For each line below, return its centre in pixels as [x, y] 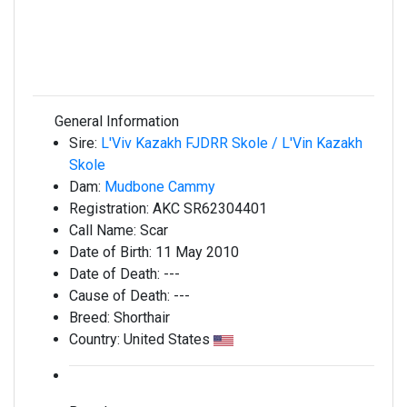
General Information [115, 121]
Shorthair [142, 318]
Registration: [111, 208]
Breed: [91, 318]
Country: [96, 339]
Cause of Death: [121, 296]
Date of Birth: [112, 252]
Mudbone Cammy [162, 187]
